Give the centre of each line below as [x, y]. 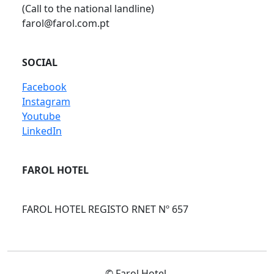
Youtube [41, 116]
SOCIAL [40, 62]
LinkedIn [42, 131]
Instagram [46, 102]
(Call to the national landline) [88, 9]
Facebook [44, 87]
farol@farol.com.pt [66, 23]
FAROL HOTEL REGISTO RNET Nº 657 [105, 209]
